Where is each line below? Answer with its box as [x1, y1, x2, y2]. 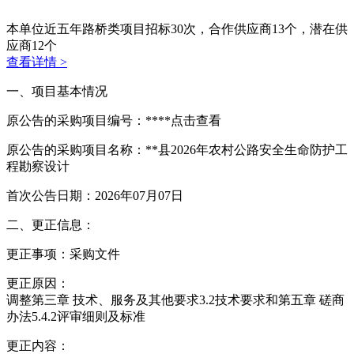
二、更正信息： [6, 217, 95, 232]
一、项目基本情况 [6, 84, 107, 98]
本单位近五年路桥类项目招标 [6, 21, 171, 36]
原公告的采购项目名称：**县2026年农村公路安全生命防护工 [6, 142, 348, 156]
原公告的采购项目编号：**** [6, 113, 171, 127]
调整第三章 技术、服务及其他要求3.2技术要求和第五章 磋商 [6, 292, 345, 307]
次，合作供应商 [183, 21, 272, 36]
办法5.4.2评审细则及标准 [6, 309, 145, 323]
